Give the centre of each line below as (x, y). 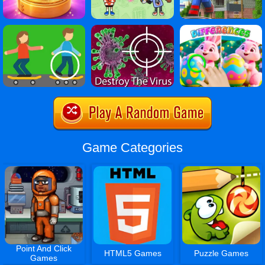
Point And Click (44, 249)
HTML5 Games (132, 253)
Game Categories (132, 147)
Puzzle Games (222, 253)
